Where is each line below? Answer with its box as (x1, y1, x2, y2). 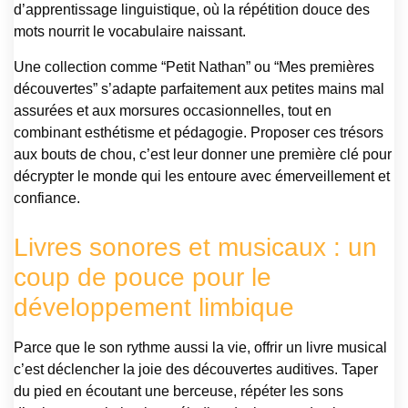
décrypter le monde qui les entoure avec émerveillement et (14, 168, 390, 184)
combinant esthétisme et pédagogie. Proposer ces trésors (14, 124, 383, 140)
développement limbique (14, 292, 294, 321)
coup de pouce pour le (14, 262, 271, 291)
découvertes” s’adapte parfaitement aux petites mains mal (14, 80, 384, 97)
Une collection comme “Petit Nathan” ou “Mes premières (14, 58, 374, 75)
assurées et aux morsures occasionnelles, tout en (14, 102, 331, 118)
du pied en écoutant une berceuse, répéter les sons (14, 382, 343, 399)
